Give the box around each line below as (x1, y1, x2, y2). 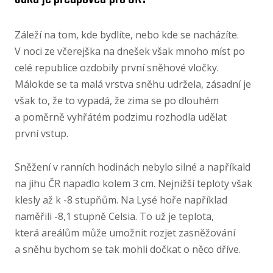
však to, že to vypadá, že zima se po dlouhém (15, 94, 219, 108)
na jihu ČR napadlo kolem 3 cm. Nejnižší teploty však (15, 177, 252, 191)
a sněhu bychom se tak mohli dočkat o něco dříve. (15, 243, 241, 257)
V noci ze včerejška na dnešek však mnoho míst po (15, 44, 245, 58)
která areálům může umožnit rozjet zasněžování (15, 226, 235, 240)
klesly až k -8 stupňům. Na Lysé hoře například (15, 193, 227, 207)
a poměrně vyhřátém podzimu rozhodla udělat (15, 110, 227, 124)
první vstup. (15, 127, 68, 141)
